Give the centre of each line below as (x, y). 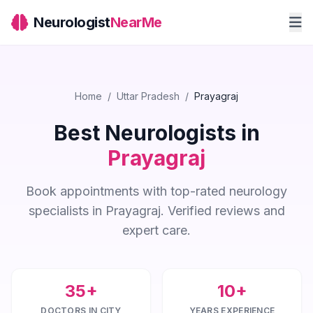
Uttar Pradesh (148, 96)
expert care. (156, 230)
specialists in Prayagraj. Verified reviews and (156, 211)
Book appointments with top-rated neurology (156, 191)
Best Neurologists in (156, 133)
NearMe (136, 22)
